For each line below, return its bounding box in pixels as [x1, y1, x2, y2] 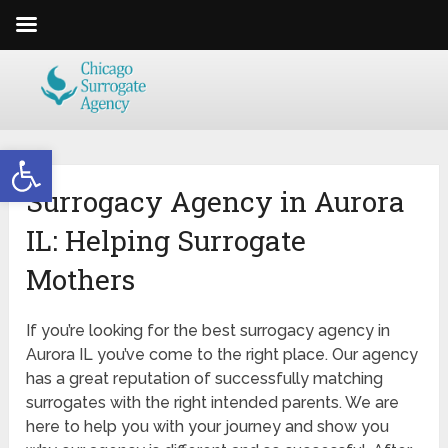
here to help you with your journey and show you [26, 417, 390, 437]
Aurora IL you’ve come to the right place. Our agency [26, 345, 419, 365]
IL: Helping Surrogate [26, 222, 307, 260]
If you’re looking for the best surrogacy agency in [26, 321, 391, 341]
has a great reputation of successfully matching [26, 369, 384, 389]
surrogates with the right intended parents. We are [26, 393, 400, 413]
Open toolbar [9, 140, 117, 177]
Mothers [26, 261, 136, 299]
